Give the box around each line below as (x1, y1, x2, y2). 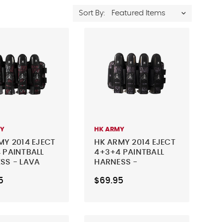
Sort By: (79, 9, 106, 17)
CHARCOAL (94, 167, 139, 176)
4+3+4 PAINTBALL (94, 148, 165, 156)
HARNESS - (94, 158, 138, 166)
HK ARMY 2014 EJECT (94, 138, 175, 146)
